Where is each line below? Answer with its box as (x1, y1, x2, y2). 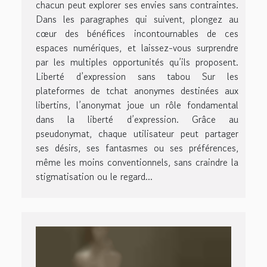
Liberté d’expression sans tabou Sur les (36, 69, 238, 84)
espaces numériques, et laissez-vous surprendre (36, 41, 238, 55)
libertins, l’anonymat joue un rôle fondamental (36, 98, 238, 113)
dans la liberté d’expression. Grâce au (36, 112, 238, 127)
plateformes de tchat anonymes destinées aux (36, 83, 238, 98)
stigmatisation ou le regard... (36, 169, 153, 184)
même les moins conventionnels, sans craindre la (36, 155, 238, 170)
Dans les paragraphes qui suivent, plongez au (36, 12, 238, 27)
